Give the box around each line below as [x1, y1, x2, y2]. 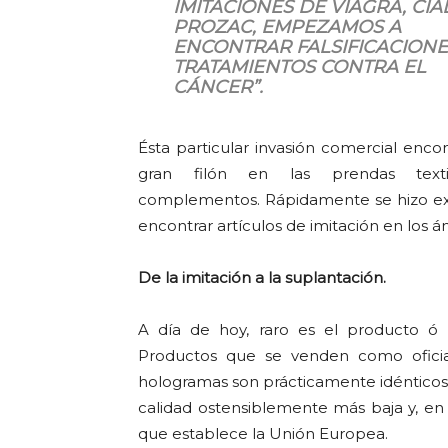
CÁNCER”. [172, 76, 263, 98]
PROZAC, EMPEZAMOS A [172, 16, 401, 38]
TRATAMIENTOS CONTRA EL [172, 56, 426, 78]
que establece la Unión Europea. [138, 424, 388, 443]
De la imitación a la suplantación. [138, 268, 386, 287]
